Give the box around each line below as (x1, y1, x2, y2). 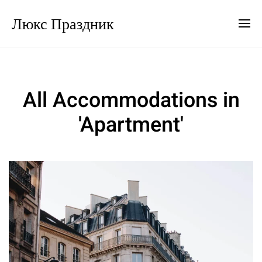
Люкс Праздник (12, 13, 114, 33)
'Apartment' (78, 110, 184, 140)
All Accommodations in (22, 85, 240, 116)
